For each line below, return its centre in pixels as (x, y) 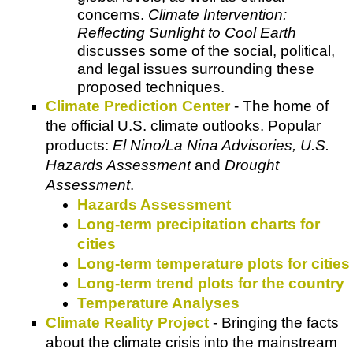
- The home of (279, 106)
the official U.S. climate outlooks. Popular (183, 125)
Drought (252, 165)
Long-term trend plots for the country (211, 283)
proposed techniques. (151, 87)
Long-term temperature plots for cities (214, 263)
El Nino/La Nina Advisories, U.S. (221, 145)
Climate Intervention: (217, 14)
